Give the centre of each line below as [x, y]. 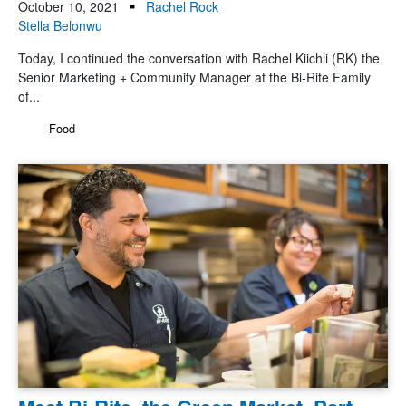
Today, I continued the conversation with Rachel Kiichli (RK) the [199, 58]
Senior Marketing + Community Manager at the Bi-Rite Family [194, 77]
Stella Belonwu [60, 25]
